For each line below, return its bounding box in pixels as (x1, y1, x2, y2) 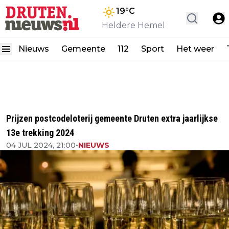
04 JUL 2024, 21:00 (6, 141, 76, 150)
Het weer (176, 44, 214, 54)
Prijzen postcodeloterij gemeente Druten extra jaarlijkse (6, 113, 218, 124)
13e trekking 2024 (6, 127, 74, 138)
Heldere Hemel (102, 20, 165, 30)
